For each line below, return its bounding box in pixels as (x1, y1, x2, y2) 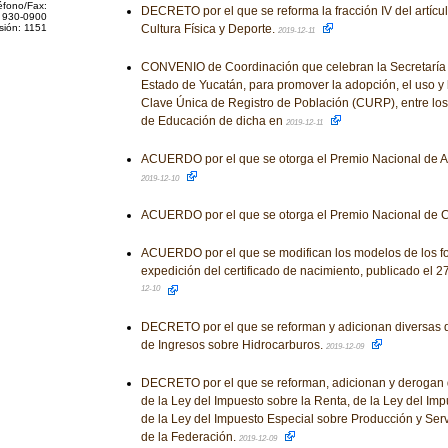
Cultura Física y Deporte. (140, 22, 278, 36)
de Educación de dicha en (140, 114, 286, 128)
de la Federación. (140, 430, 239, 444)
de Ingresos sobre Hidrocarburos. (140, 338, 326, 352)
